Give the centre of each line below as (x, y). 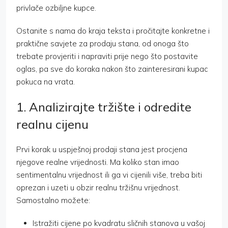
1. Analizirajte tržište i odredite (104, 107)
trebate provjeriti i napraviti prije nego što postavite (107, 56)
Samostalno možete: (53, 201)
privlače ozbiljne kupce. (56, 8)
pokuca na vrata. (46, 82)
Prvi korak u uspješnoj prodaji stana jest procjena (102, 150)
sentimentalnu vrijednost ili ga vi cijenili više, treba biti (109, 175)
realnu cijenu (52, 124)
